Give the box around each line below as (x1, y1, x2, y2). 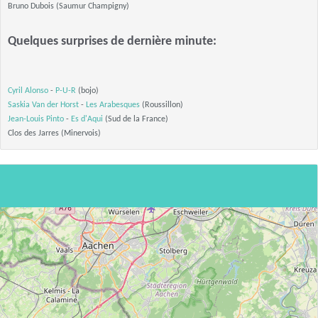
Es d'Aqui (71, 115, 103, 124)
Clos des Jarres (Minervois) (8, 129, 101, 138)
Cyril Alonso (8, 87, 48, 95)
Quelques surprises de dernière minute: (8, 35, 216, 48)
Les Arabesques (86, 101, 140, 109)
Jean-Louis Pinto (8, 115, 64, 124)
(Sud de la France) (103, 115, 168, 124)
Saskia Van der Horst (8, 101, 79, 109)
